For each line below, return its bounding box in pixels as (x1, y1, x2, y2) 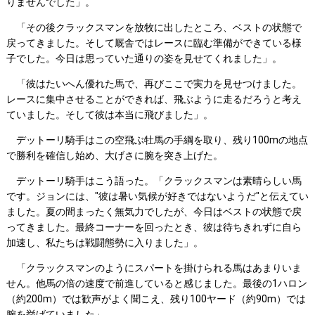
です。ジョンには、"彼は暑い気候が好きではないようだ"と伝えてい (6, 191, 309, 202)
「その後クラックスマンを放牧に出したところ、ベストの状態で (6, 22, 302, 34)
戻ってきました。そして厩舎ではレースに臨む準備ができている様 (6, 37, 302, 49)
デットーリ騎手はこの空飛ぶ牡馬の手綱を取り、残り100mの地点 (6, 134, 308, 146)
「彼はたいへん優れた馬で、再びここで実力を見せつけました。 (6, 78, 302, 90)
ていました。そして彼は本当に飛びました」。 (6, 109, 213, 121)
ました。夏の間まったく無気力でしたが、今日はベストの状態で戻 (6, 206, 302, 218)
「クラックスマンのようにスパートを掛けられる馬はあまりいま (6, 262, 302, 274)
